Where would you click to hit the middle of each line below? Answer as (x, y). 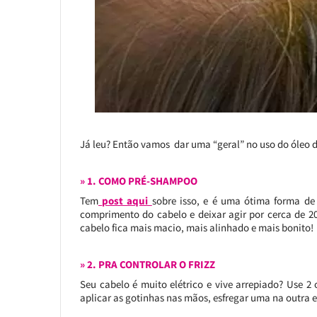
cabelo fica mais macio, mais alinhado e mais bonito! (196, 227)
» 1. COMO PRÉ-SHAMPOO (138, 181)
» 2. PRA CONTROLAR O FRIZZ (147, 264)
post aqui (127, 201)
